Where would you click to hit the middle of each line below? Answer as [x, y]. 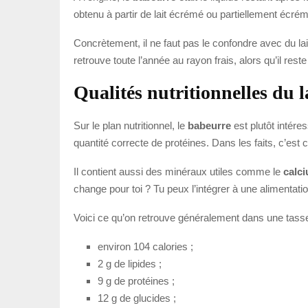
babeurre [209, 125]
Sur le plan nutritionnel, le [131, 125]
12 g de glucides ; [137, 298]
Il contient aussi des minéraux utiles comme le [178, 171]
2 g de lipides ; [130, 263]
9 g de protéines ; [136, 280]
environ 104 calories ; [145, 246]
